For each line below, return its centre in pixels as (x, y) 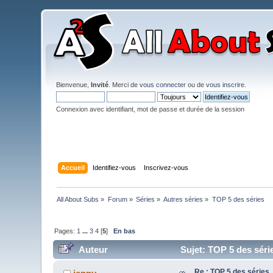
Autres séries (183, 199)
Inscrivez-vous (166, 167)
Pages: (66, 231)
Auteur (93, 250)
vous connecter (163, 85)
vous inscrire (225, 85)
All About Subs (78, 199)
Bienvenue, (74, 85)
